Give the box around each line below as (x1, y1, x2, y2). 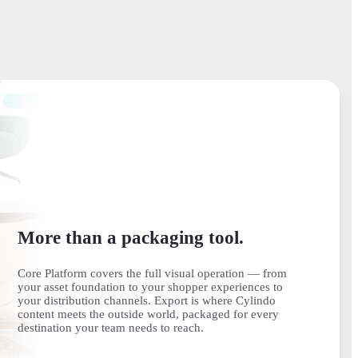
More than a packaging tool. (18, 226, 245, 248)
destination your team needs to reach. (18, 320, 205, 334)
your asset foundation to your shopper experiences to (18, 280, 284, 293)
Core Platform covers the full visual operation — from (18, 266, 288, 280)
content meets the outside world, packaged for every (18, 307, 280, 320)
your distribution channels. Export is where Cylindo (18, 293, 276, 307)
